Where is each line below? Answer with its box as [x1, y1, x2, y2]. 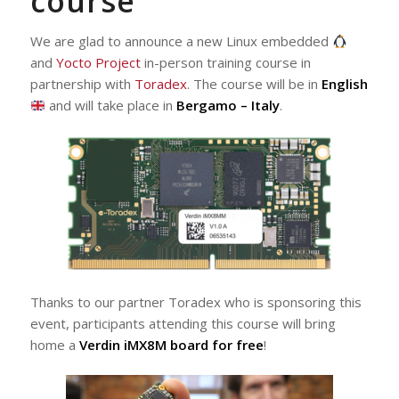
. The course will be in [186, 75, 322, 93]
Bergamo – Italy [175, 96, 280, 114]
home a [29, 335, 79, 354]
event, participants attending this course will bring [29, 313, 336, 332]
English [321, 75, 368, 93]
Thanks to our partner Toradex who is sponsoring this [29, 292, 362, 311]
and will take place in [45, 96, 176, 114]
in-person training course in [140, 53, 311, 71]
